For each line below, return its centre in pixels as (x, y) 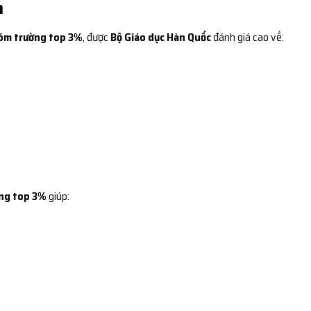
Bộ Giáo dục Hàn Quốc (161, 37)
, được (96, 37)
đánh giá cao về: (247, 37)
